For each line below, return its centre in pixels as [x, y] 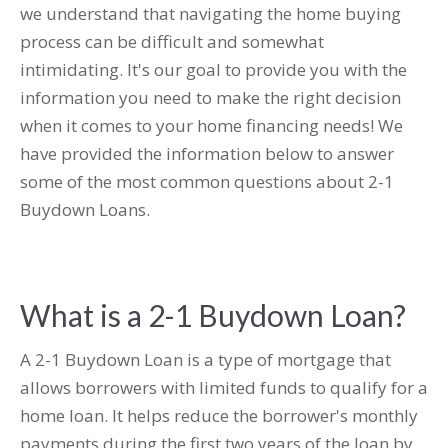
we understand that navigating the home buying [210, 14]
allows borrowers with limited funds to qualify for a [224, 388]
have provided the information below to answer [207, 154]
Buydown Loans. [85, 210]
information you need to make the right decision [210, 98]
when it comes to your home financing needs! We [211, 126]
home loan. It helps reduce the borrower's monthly [219, 416]
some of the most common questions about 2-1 [207, 182]
